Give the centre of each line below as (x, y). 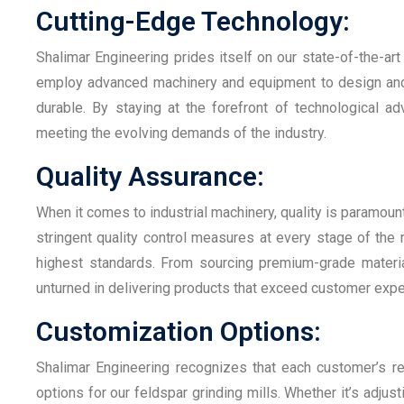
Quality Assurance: (150, 176)
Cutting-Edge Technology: (193, 21)
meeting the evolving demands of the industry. (181, 133)
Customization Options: (179, 331)
